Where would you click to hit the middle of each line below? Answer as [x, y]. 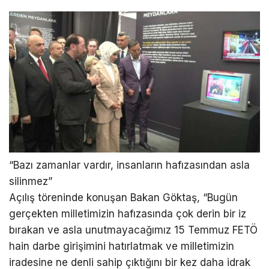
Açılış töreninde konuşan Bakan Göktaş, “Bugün [123, 198]
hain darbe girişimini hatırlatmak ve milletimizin [122, 246]
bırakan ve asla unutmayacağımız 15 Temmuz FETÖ [133, 230]
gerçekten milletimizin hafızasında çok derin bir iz [128, 214]
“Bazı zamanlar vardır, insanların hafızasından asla [129, 165]
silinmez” [31, 182]
